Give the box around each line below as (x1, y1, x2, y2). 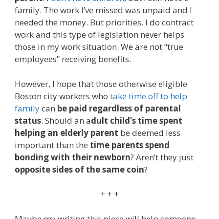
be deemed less (118, 127, 180, 138)
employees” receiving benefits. (15, 53, 131, 65)
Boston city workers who (15, 90, 110, 102)
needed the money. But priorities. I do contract (15, 17, 194, 28)
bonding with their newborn (15, 151, 131, 163)
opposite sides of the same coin (15, 163, 144, 175)
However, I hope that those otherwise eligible (15, 78, 187, 89)
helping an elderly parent (15, 127, 118, 138)
